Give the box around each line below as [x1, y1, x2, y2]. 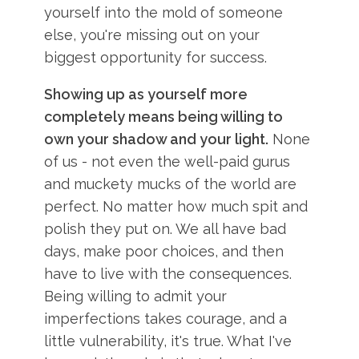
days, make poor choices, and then [44, 243, 284, 260]
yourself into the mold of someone [44, 4, 284, 21]
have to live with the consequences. [44, 265, 292, 282]
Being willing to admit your [44, 288, 228, 305]
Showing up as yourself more [44, 86, 248, 103]
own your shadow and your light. [44, 131, 269, 147]
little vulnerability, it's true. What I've [44, 333, 292, 349]
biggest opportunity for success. [44, 49, 268, 66]
